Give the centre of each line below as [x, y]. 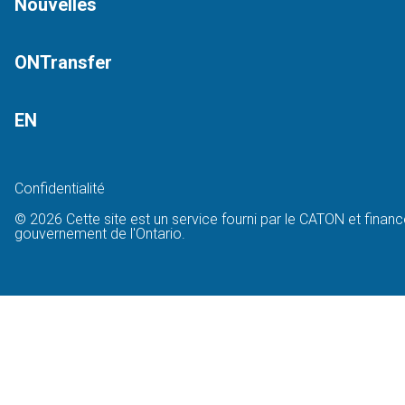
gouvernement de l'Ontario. [99, 234]
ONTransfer [63, 63]
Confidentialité [59, 189]
